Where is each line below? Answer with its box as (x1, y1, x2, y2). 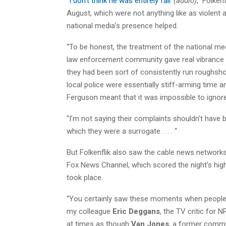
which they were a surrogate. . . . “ (67, 126, 177, 136)
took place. (67, 173, 103, 182)
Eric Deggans (112, 206, 160, 216)
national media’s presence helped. (67, 21, 178, 30)
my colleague (67, 206, 112, 216)
